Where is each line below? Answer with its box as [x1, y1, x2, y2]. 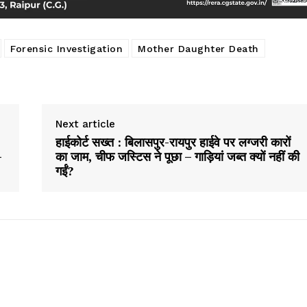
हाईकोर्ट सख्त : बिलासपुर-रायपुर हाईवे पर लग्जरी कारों [55, 134, 291, 151]
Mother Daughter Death [138, 43, 259, 55]
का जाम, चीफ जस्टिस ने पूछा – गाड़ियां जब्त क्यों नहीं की [55, 148, 299, 165]
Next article [55, 118, 115, 131]
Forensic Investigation [10, 43, 123, 55]
